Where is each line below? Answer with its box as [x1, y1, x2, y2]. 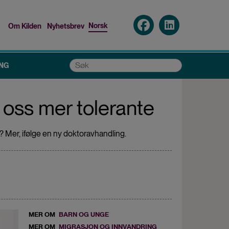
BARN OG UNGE [59, 210, 109, 218]
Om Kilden [8, 22, 42, 31]
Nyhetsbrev [47, 22, 85, 31]
